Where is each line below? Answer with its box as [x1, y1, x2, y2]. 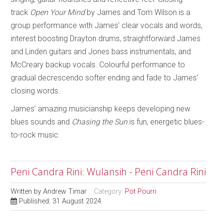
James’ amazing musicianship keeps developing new [11, 104, 191, 113]
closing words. [11, 86, 62, 95]
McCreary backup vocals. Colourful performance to [11, 60, 186, 69]
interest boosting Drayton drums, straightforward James [11, 33, 201, 43]
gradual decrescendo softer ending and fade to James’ [11, 73, 199, 82]
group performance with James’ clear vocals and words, [11, 20, 203, 30]
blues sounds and [11, 117, 72, 126]
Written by [11, 187, 44, 196]
